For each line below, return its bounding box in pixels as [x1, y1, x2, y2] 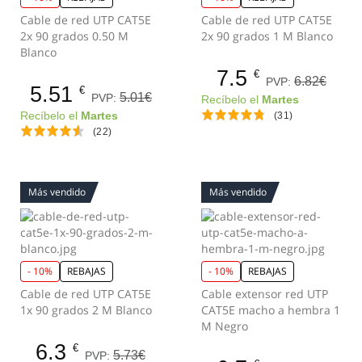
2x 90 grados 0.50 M [20, 28, 128, 44]
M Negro [201, 318, 248, 334]
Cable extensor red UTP [201, 286, 328, 301]
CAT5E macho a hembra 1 [201, 302, 340, 318]
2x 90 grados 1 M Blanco [201, 28, 333, 44]
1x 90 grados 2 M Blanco [20, 302, 152, 318]
